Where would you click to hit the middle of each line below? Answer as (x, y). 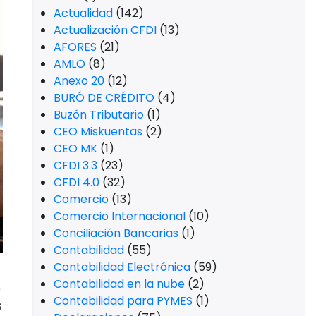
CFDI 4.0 (77, 182)
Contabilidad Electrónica (122, 267)
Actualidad (83, 13)
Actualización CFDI (105, 30)
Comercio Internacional (120, 216)
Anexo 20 (79, 81)
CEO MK (75, 148)
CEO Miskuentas (98, 132)
